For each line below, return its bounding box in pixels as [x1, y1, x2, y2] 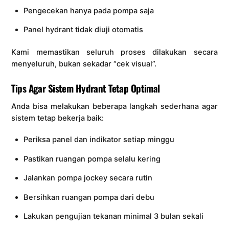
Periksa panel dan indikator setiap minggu [23, 135, 174, 145]
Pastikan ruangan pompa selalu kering [23, 154, 161, 164]
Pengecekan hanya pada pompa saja [23, 6, 154, 15]
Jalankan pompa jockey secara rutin [23, 173, 152, 183]
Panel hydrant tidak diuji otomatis [23, 25, 143, 35]
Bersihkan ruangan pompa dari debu [23, 192, 154, 202]
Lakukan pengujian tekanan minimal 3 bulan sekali [23, 212, 203, 221]
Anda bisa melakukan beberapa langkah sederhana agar [11, 102, 218, 111]
